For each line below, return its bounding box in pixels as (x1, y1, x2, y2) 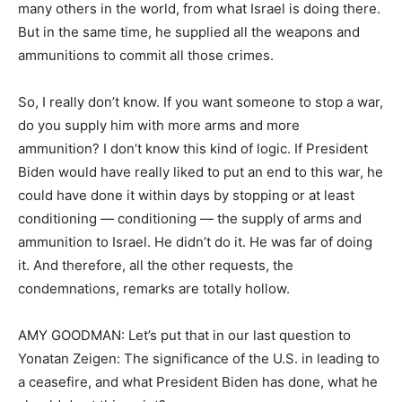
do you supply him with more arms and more (18, 117, 300, 134)
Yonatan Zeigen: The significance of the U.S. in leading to (18, 350, 380, 367)
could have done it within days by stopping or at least (18, 187, 354, 204)
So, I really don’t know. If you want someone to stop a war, (18, 93, 383, 110)
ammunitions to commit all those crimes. (18, 47, 274, 64)
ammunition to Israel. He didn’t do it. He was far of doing (18, 233, 372, 250)
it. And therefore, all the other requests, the (18, 257, 293, 274)
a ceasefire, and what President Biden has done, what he (18, 373, 378, 390)
